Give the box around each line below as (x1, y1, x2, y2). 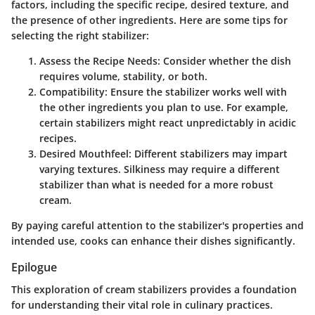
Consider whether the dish (160, 54, 291, 67)
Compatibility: (39, 85, 108, 98)
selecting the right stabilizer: (11, 29, 149, 42)
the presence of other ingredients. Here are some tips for (11, 13, 288, 27)
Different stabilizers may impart (131, 147, 288, 160)
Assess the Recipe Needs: (39, 54, 160, 67)
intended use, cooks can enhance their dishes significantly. (11, 234, 295, 247)
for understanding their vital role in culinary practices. (11, 298, 273, 312)
